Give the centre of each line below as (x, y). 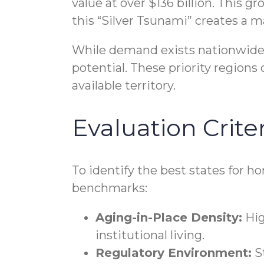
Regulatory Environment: (174, 253)
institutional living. (150, 235)
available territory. (124, 85)
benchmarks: (110, 188)
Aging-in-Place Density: (169, 218)
